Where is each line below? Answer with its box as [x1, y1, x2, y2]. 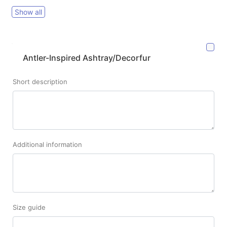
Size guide [13, 203, 46, 211]
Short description [13, 77, 67, 86]
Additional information [13, 140, 82, 148]
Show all [15, 7, 42, 16]
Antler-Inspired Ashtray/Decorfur [23, 52, 150, 63]
